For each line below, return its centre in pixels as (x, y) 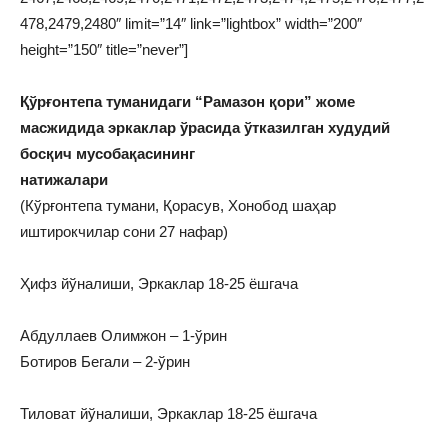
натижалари (64, 180)
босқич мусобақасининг (109, 154)
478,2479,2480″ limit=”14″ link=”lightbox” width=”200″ (191, 24)
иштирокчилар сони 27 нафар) (124, 232)
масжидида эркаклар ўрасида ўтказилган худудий (205, 128)
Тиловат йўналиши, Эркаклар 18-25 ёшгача (168, 414)
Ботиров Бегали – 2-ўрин (105, 362)
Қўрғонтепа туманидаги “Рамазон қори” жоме (187, 102)
